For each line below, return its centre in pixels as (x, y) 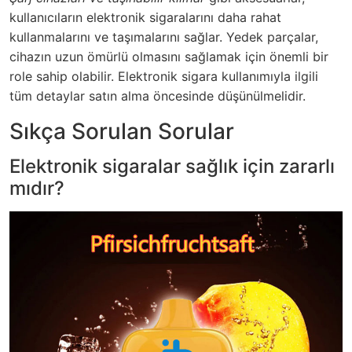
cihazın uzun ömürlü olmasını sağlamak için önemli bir (169, 57)
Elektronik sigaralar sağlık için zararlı (172, 166)
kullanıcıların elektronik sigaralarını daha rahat (145, 17)
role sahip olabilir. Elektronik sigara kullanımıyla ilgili (164, 76)
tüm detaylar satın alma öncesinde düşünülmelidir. (158, 96)
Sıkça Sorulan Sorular (122, 131)
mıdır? (37, 188)
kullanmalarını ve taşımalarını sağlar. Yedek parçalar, (164, 37)
